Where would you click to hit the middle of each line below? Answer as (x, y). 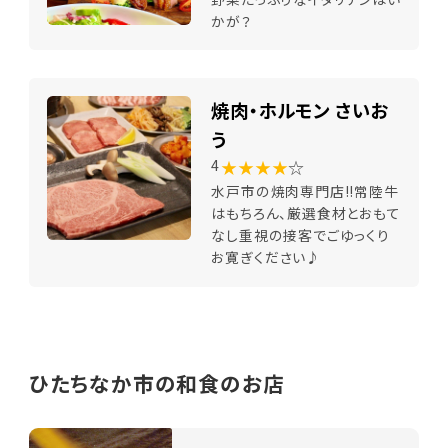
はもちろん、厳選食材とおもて (306, 213)
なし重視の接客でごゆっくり (300, 235)
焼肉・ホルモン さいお (300, 110)
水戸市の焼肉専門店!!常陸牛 (305, 191)
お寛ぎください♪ (266, 257)
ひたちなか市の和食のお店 (156, 383)
